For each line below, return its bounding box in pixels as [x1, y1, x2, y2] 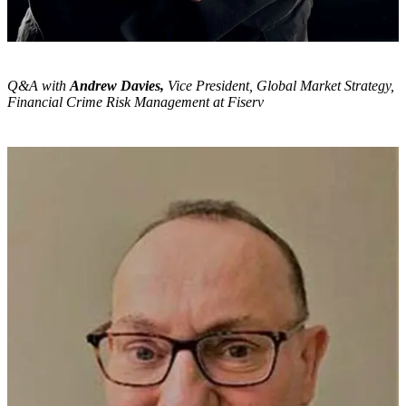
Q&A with [7, 78, 70, 94]
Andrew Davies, [70, 78, 164, 94]
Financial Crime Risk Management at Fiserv [7, 94, 264, 111]
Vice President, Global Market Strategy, [164, 78, 394, 94]
